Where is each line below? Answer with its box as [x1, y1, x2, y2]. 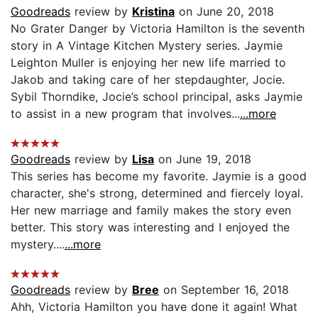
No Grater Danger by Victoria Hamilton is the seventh [11, 21, 305, 35]
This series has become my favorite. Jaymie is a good [11, 168, 307, 183]
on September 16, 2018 [159, 282, 289, 297]
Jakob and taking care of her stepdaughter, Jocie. [11, 72, 285, 87]
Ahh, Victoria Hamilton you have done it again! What [11, 299, 297, 314]
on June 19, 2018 [154, 151, 251, 166]
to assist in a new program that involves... [11, 106, 240, 121]
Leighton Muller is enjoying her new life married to [11, 55, 286, 70]
